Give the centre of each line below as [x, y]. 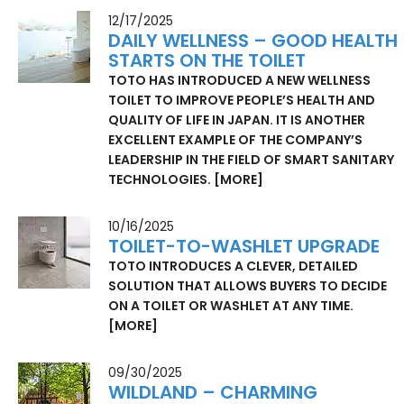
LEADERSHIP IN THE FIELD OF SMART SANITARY [251, 160]
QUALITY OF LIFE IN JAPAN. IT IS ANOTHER [237, 120]
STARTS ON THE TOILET [207, 61]
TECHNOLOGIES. [161, 180]
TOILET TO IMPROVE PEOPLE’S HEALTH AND [242, 101]
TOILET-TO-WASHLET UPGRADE [244, 247]
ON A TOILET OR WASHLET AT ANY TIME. [231, 306]
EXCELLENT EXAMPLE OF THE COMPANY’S [235, 140]
